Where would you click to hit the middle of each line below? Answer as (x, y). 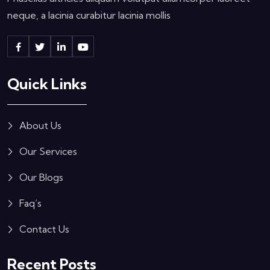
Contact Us (44, 229)
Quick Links (47, 83)
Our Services (48, 151)
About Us (40, 125)
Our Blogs (41, 177)
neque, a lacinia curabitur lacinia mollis (89, 15)
